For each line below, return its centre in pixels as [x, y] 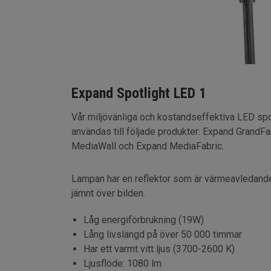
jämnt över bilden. [108, 193]
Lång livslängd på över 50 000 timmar [162, 234]
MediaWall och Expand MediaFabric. [147, 146]
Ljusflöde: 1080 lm [122, 263]
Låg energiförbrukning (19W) [143, 220]
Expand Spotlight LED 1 [139, 93]
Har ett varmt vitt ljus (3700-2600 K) [159, 249]
